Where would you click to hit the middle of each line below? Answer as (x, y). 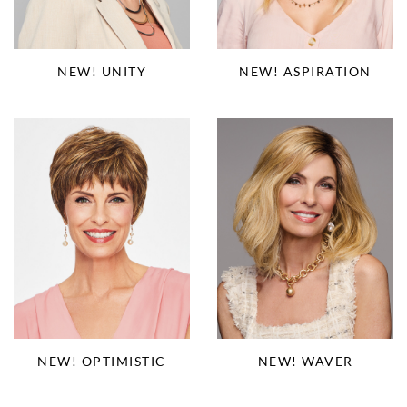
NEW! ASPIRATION (305, 71)
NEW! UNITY (102, 71)
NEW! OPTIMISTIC (102, 361)
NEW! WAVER (305, 361)
